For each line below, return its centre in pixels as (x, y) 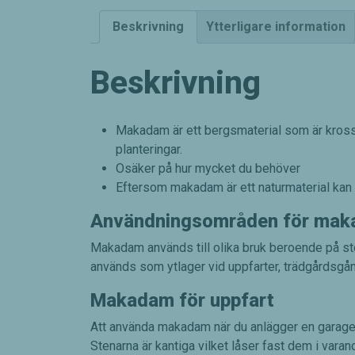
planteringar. (149, 150)
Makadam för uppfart (182, 301)
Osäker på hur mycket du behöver (208, 169)
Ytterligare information (276, 27)
